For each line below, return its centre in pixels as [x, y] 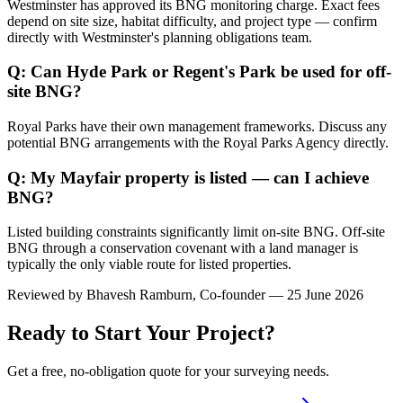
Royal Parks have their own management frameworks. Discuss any [197, 126]
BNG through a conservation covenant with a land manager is [183, 248]
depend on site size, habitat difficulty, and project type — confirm [192, 21]
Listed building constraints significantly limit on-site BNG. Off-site [196, 232]
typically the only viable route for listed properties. [149, 264]
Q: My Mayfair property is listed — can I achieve [188, 177]
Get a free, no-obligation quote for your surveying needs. [168, 372]
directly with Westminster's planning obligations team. [160, 37]
